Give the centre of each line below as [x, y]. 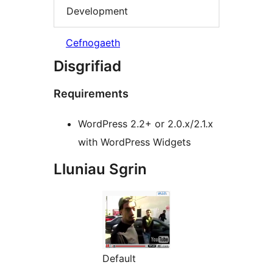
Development [97, 11]
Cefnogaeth [93, 43]
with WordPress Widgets [134, 142]
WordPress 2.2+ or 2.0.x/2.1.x [146, 124]
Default [119, 259]
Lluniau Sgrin [100, 169]
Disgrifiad [87, 66]
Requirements [91, 94]
